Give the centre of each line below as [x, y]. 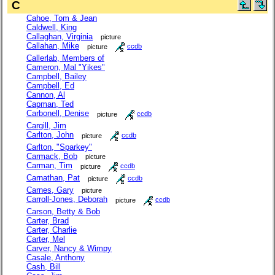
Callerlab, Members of [65, 58]
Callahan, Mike [53, 46]
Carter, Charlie [52, 230]
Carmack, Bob [52, 156]
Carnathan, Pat [53, 178]
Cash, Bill [44, 266]
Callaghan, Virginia [60, 36]
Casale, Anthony [56, 257]
